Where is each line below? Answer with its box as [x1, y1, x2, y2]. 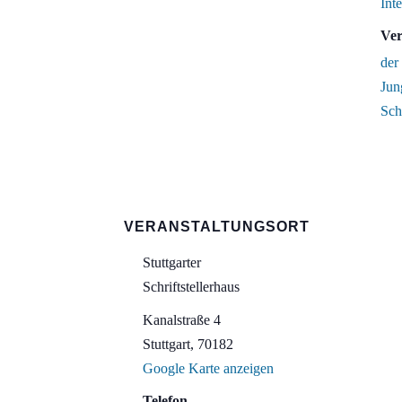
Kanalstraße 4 [143, 312, 221, 328]
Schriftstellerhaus [143, 279, 240, 294]
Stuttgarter [143, 255, 201, 270]
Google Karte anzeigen [143, 361, 274, 376]
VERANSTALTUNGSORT [124, 219, 310, 234]
